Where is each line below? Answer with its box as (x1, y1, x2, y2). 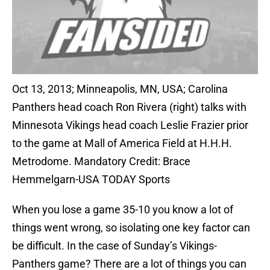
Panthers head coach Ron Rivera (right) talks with (12, 101, 246, 114)
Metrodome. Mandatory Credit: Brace (12, 155, 190, 168)
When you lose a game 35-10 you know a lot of (12, 203, 233, 216)
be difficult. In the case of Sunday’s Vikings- (12, 239, 217, 253)
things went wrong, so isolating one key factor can (12, 221, 250, 234)
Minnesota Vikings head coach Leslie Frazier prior (12, 119, 248, 132)
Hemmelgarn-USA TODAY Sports (12, 173, 170, 186)
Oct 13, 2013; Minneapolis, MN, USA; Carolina (12, 83, 228, 96)
